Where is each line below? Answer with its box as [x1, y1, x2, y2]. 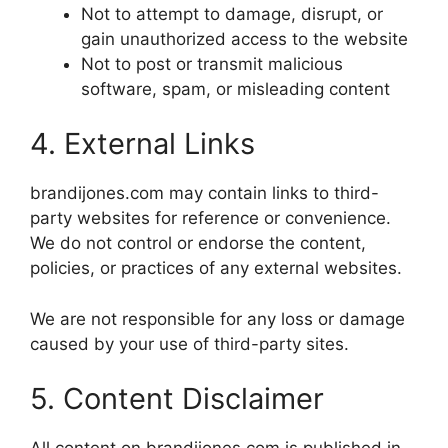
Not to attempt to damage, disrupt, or [81, 3, 383, 24]
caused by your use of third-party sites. [30, 333, 349, 354]
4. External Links [30, 126, 255, 162]
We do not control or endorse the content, [30, 233, 366, 254]
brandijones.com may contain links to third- [30, 183, 379, 204]
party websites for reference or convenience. [30, 208, 391, 229]
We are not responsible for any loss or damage [30, 308, 405, 329]
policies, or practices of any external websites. [30, 258, 402, 279]
